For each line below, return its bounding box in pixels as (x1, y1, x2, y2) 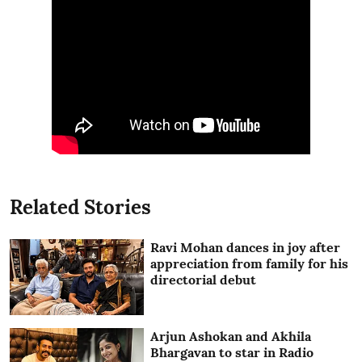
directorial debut (150, 271, 257, 288)
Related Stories (10, 195, 151, 221)
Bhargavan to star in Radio (150, 343, 314, 360)
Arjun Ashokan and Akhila (150, 327, 312, 344)
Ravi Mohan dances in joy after (150, 239, 341, 256)
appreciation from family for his (150, 255, 349, 272)
